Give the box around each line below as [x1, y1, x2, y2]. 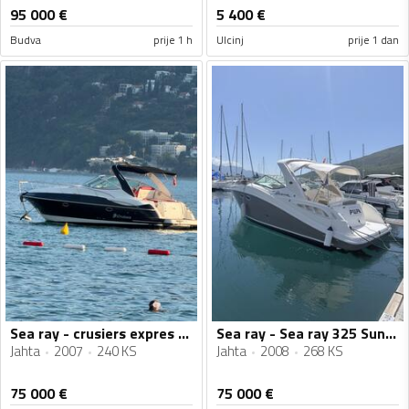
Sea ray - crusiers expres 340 [178, 322, 189, 345]
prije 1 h [153, 31, 193, 49]
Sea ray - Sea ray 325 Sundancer [385, 322, 396, 345]
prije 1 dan [348, 31, 399, 49]
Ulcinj [216, 31, 244, 49]
